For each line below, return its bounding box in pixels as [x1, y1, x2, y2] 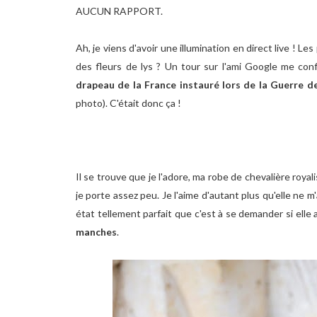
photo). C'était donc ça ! [76, 97, 181, 109]
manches [76, 226, 117, 238]
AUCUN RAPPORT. [76, 5, 163, 17]
